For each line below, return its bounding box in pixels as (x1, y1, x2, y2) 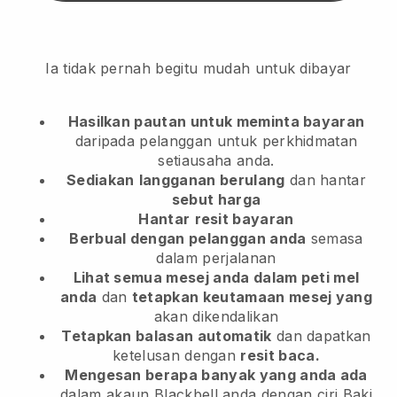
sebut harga (171, 190, 261, 208)
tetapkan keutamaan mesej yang (131, 287, 373, 306)
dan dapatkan (271, 326, 371, 345)
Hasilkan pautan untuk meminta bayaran (67, 112, 365, 130)
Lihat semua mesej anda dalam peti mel (73, 268, 360, 286)
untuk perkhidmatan (216, 131, 358, 150)
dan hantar (284, 170, 367, 189)
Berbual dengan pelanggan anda (69, 229, 307, 247)
